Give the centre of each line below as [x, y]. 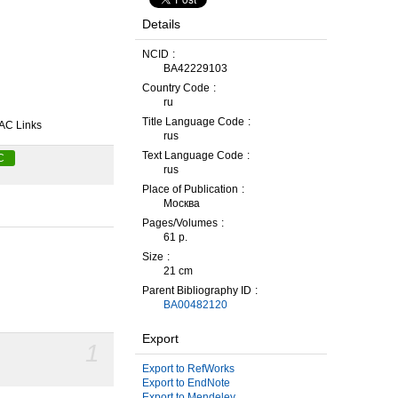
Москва [182, 203]
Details [161, 24]
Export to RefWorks [188, 369]
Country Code [176, 88]
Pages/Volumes [180, 223]
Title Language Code [193, 122]
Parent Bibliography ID [197, 291]
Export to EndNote [186, 383]
